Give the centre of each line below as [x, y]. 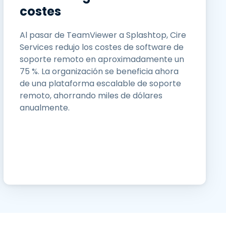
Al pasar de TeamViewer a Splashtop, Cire [103, 35]
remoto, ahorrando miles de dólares [91, 96]
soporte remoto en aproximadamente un [102, 59]
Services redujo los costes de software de [101, 47]
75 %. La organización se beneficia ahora [99, 71]
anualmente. [44, 108]
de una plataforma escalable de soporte [100, 83]
